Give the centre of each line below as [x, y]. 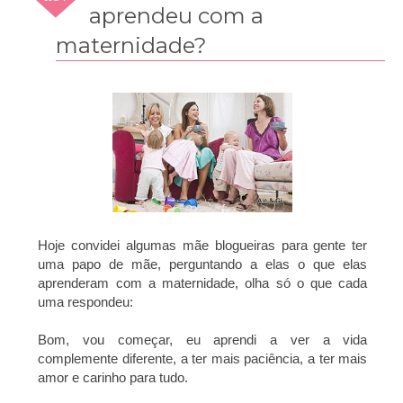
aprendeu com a [177, 15]
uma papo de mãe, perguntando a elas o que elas [203, 264]
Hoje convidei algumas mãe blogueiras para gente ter [203, 245]
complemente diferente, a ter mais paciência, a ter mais [203, 358]
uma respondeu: [86, 301]
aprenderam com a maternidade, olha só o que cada [203, 282]
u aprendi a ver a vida [280, 339]
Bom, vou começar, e [116, 339]
